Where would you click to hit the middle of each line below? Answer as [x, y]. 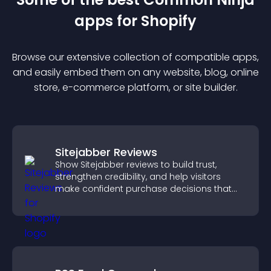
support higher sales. [101, 201]
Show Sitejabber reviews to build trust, [136, 165]
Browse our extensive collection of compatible [122, 57]
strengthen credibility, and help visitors [138, 177]
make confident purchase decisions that [143, 189]
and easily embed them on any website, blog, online [135, 72]
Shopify [169, 21]
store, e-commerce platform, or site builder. [135, 87]
